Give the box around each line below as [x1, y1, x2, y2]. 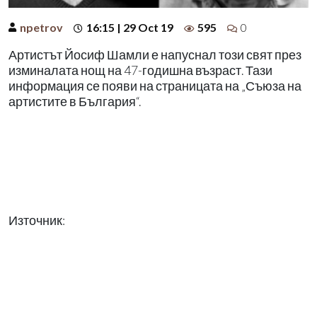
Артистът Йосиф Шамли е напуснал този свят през [8, 47, 301, 62]
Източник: [8, 212, 65, 228]
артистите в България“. [8, 93, 141, 109]
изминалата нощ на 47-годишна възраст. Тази [8, 62, 272, 78]
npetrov [20, 20, 63, 34]
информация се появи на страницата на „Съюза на [8, 78, 301, 93]
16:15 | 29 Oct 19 [86, 20, 173, 34]
